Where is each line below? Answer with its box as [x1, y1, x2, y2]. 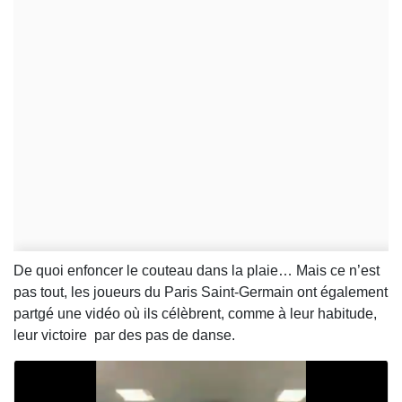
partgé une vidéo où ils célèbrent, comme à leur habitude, [13, 306, 377, 322]
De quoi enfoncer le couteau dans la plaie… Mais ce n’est [13, 263, 380, 279]
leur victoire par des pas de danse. [13, 328, 239, 344]
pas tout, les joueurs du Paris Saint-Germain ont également [13, 284, 388, 301]
